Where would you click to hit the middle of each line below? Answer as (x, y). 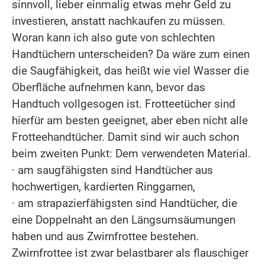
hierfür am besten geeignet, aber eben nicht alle (130, 120)
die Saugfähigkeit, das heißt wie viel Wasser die (130, 70)
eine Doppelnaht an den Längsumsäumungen (124, 219)
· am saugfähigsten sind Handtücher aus (112, 170)
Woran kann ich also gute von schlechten (113, 37)
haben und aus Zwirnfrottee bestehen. (105, 236)
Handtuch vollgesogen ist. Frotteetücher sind (124, 104)
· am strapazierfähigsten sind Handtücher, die (125, 203)
